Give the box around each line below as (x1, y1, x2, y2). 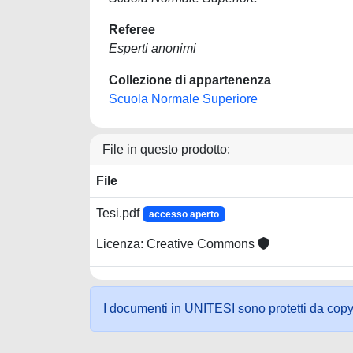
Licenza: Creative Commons (96, 237, 258, 251)
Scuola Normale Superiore (109, 92, 258, 106)
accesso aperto (148, 209, 219, 220)
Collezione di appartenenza (109, 73, 271, 87)
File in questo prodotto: (102, 143, 230, 156)
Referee (109, 23, 155, 36)
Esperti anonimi (109, 42, 196, 55)
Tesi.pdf (96, 206, 143, 220)
